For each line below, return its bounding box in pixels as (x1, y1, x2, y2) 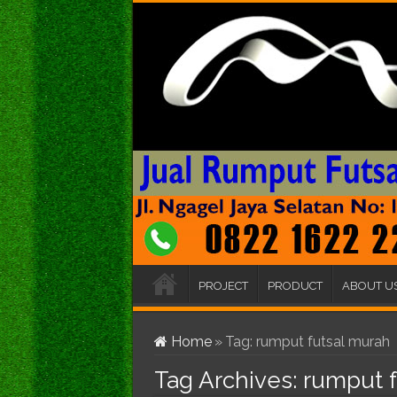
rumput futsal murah (255, 333, 390, 350)
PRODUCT (267, 279, 323, 292)
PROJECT (198, 279, 248, 292)
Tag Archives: (153, 367, 303, 393)
